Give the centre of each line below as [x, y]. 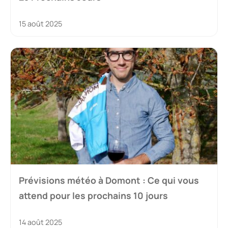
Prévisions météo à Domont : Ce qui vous [109, 180]
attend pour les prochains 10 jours [93, 195]
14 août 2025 [40, 222]
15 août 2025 [40, 24]
